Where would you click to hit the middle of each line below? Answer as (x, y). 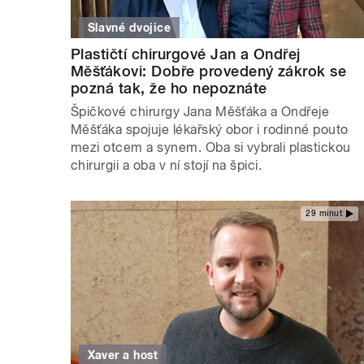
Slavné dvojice (129, 27)
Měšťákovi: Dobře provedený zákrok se (209, 71)
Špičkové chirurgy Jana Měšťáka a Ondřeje (200, 111)
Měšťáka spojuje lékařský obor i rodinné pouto (210, 129)
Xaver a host (123, 355)
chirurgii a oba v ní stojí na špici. (167, 165)
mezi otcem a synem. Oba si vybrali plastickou (211, 147)
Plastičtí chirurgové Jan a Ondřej (186, 54)
